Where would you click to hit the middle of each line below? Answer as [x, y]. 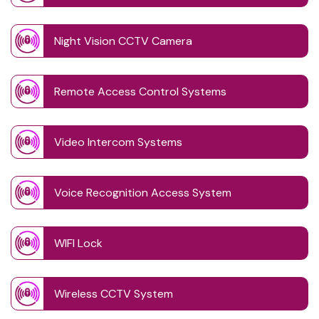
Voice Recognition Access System [143, 193]
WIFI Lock [78, 244]
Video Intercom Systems [118, 142]
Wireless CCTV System [114, 294]
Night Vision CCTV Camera [123, 41]
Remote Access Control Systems [140, 92]
